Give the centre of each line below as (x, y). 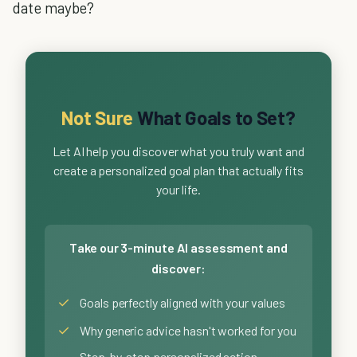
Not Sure (98, 118)
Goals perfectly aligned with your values (182, 302)
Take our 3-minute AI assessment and (178, 247)
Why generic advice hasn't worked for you (188, 330)
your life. (178, 189)
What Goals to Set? (214, 118)
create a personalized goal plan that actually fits (178, 170)
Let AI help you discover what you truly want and (178, 151)
